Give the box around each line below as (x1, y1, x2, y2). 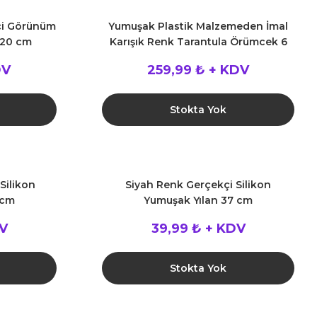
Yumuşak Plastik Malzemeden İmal (108, 20, 288, 33)
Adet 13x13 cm (161, 51, 235, 64)
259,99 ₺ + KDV (147, 62, 249, 78)
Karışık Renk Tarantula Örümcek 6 (109, 35, 287, 48)
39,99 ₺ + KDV (151, 221, 246, 236)
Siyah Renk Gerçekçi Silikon (125, 178, 271, 191)
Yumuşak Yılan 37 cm (144, 194, 253, 207)
